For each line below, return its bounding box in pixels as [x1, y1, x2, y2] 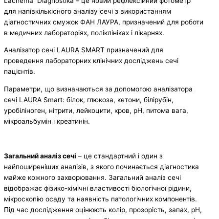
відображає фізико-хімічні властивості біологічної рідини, [4, 184, 192, 193]
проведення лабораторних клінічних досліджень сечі [4, 57, 178, 65]
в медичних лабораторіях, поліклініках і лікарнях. [4, 28, 164, 37]
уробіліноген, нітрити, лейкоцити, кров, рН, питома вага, [4, 107, 188, 115]
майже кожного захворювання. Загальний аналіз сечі [4, 174, 181, 182]
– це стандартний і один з [76, 152, 163, 160]
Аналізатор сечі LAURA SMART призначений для [4, 46, 163, 54]
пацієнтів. [4, 67, 35, 76]
